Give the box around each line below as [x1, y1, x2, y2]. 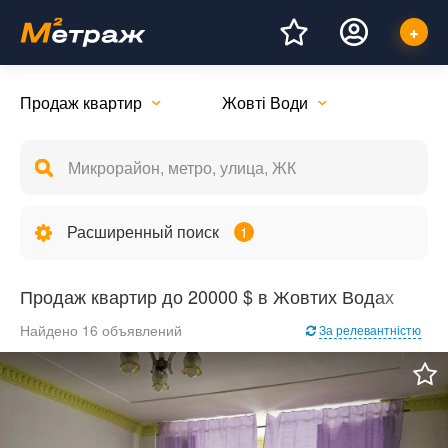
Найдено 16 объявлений [20, 320, 182, 340]
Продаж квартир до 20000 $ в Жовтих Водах [20, 283, 394, 309]
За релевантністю [319, 321, 421, 338]
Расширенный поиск [67, 220, 219, 243]
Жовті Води [221, 90, 308, 114]
